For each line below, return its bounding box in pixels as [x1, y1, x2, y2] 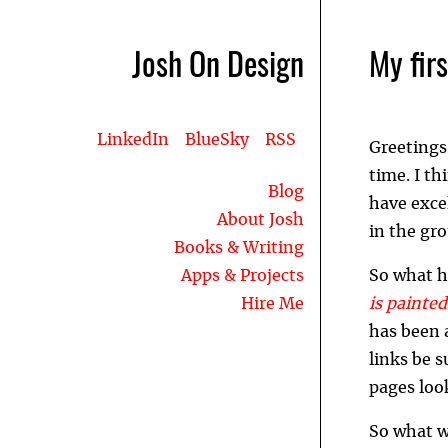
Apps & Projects [181, 268, 304, 284]
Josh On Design [132, 51, 304, 83]
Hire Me [241, 296, 304, 312]
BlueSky [185, 132, 249, 148]
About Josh [217, 212, 304, 228]
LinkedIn [97, 132, 169, 148]
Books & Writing [174, 240, 304, 256]
